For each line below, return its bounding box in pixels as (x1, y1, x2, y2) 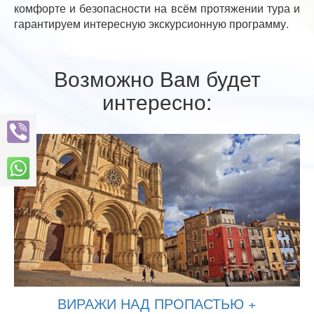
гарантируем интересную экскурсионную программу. (14, 15, 289, 32)
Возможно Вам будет (53, 62, 261, 93)
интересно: (102, 86, 212, 116)
